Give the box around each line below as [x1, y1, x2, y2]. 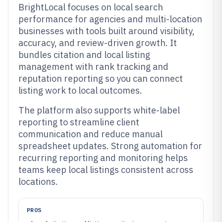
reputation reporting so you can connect [18, 73, 183, 84]
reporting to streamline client [18, 116, 139, 128]
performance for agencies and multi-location [18, 13, 202, 25]
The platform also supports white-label [18, 105, 180, 116]
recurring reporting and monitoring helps [18, 152, 188, 164]
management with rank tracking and [18, 61, 168, 72]
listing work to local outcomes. [18, 85, 142, 96]
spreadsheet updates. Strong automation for [18, 140, 202, 152]
